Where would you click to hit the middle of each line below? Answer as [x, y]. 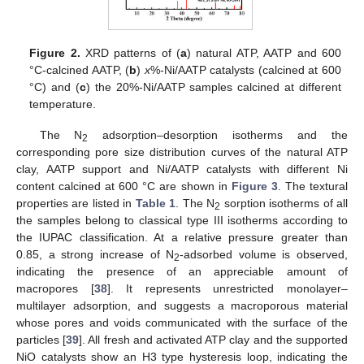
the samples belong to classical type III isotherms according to [182, 220]
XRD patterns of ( [130, 52]
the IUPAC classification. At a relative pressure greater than [182, 237]
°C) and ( [54, 87]
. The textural [313, 186]
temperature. [63, 104]
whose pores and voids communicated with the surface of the [182, 322]
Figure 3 [254, 186]
